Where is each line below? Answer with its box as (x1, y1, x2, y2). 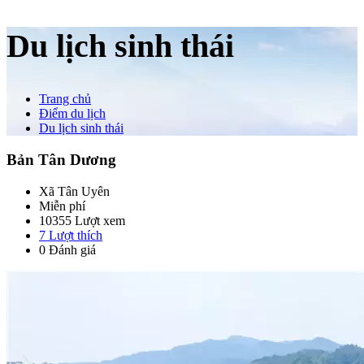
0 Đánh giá (39, 242, 96, 257)
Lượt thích (45, 227, 102, 242)
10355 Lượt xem (39, 213, 125, 227)
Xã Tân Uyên (39, 184, 110, 198)
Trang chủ (39, 92, 91, 106)
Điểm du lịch (39, 106, 106, 121)
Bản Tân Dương (6, 151, 116, 169)
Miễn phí (39, 198, 85, 213)
